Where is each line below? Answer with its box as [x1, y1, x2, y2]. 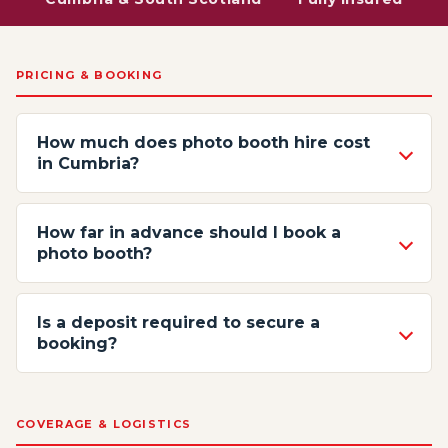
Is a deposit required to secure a [37, 313, 320, 332]
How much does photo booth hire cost [37, 133, 370, 152]
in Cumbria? [37, 154, 139, 173]
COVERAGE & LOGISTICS [16, 417, 192, 431]
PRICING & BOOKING [16, 68, 163, 82]
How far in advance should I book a [37, 223, 341, 242]
